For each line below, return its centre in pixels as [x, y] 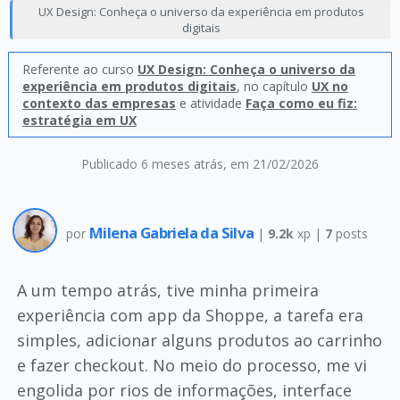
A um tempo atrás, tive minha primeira [167, 290]
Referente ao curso [79, 69]
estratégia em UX [79, 120]
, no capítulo [274, 86]
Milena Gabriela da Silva [173, 232]
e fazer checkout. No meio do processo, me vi [192, 365]
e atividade [210, 103]
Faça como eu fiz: [301, 103]
